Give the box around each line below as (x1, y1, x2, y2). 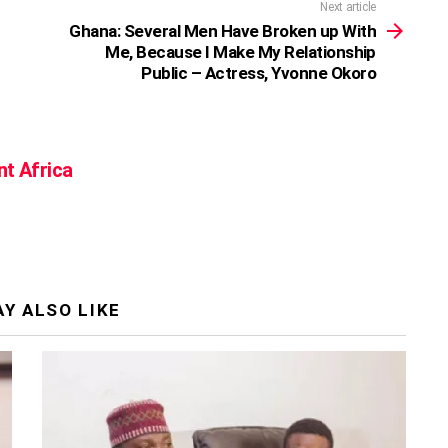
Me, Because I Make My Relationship (105, 41, 376, 62)
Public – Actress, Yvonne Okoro (141, 62, 376, 83)
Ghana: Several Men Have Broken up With (69, 20, 376, 41)
